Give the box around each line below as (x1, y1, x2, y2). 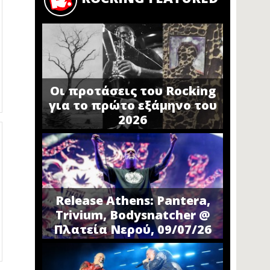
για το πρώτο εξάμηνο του (48, 97, 217, 114)
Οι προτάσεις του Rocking (49, 83, 216, 99)
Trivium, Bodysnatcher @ (55, 207, 210, 224)
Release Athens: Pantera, (55, 192, 210, 209)
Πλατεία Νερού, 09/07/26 (54, 221, 212, 238)
